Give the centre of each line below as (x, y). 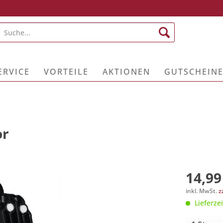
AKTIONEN (126, 72)
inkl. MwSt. (202, 191)
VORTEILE (66, 72)
